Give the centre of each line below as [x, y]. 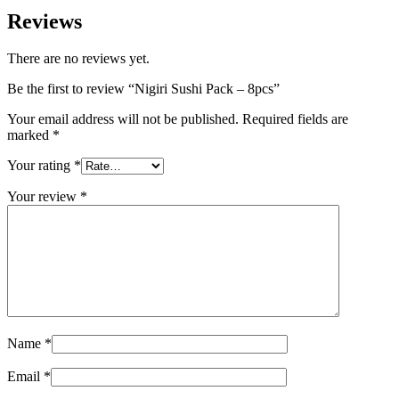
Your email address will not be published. [123, 119]
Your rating [41, 166]
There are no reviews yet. [78, 59]
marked [30, 135]
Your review [44, 197]
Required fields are [295, 119]
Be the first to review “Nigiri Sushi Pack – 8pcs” [143, 89]
